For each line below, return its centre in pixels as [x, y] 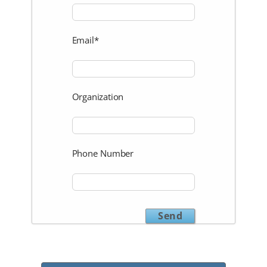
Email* [85, 41]
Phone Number [103, 154]
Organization [98, 97]
